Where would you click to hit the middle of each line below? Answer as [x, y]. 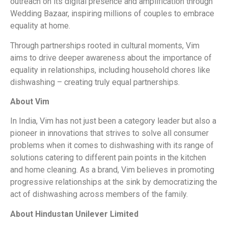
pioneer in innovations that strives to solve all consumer [109, 133]
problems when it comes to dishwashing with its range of [112, 146]
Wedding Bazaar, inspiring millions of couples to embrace [112, 14]
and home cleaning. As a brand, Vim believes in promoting [112, 170]
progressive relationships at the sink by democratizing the [114, 182]
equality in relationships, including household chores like [110, 70]
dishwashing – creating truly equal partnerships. [95, 82]
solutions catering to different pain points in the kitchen [108, 158]
